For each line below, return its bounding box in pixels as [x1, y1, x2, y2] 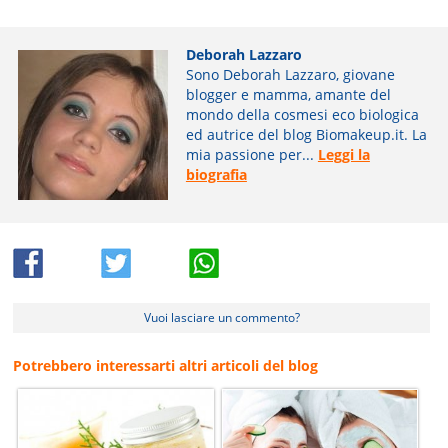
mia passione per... [185, 144, 318, 164]
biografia [185, 164, 247, 184]
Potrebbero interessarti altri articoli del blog [13, 355, 319, 375]
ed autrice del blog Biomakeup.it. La [185, 124, 427, 144]
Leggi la [317, 144, 370, 164]
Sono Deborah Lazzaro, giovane [185, 64, 395, 84]
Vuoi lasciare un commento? [143, 308, 300, 326]
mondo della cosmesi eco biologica [185, 104, 419, 124]
